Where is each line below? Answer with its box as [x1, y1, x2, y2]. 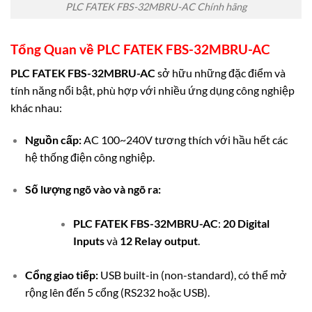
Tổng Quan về [10, 40, 97, 57]
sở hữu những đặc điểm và [155, 66, 286, 80]
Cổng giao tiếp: [24, 267, 98, 281]
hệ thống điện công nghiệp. [24, 150, 155, 164]
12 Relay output [119, 233, 198, 247]
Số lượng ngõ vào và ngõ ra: [24, 182, 161, 196]
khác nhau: [10, 101, 62, 115]
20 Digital [222, 216, 270, 230]
